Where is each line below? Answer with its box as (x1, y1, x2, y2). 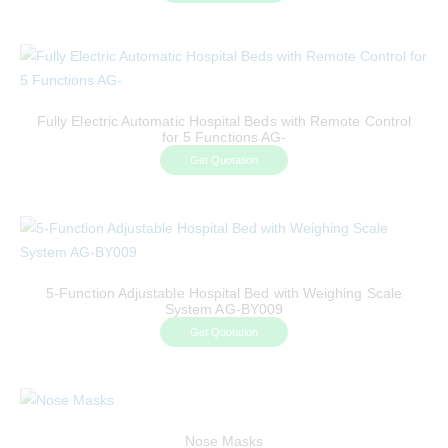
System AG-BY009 (164, 300, 284, 317)
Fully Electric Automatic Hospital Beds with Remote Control (36, 112, 412, 129)
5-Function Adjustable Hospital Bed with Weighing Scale (46, 284, 402, 301)
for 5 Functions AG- (161, 128, 287, 145)
